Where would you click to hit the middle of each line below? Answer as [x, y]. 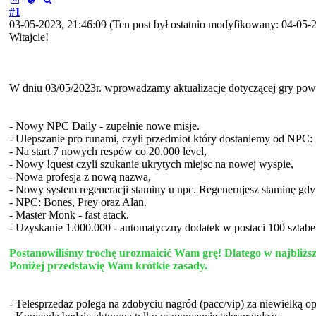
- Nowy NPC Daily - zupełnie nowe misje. [104, 126]
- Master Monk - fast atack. [69, 215]
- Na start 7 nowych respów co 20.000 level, [108, 151]
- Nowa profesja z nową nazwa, [80, 177]
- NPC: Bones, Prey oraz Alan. [78, 202]
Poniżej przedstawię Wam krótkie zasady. [108, 266]
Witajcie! [29, 37]
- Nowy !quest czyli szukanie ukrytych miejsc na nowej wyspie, [151, 164]
